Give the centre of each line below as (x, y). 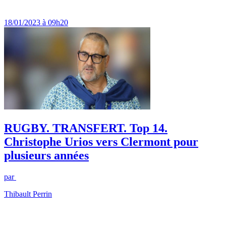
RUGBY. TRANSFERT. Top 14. (86, 128)
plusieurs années (46, 155)
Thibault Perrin (28, 194)
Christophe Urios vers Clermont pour (101, 142)
